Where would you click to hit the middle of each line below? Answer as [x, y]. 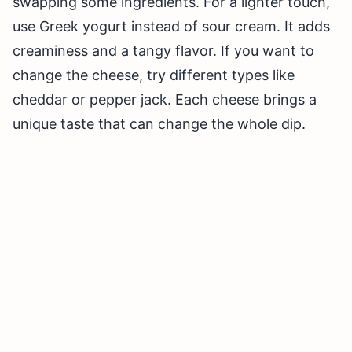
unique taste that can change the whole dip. [159, 124]
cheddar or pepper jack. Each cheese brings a [165, 100]
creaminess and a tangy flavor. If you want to [163, 51]
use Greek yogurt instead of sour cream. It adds [171, 27]
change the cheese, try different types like [154, 75]
